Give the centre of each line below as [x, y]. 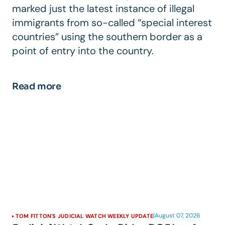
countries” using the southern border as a [107, 36]
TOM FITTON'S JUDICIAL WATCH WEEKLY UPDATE [85, 216]
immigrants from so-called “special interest [112, 22]
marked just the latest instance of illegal [103, 8]
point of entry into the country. [83, 50]
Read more [37, 86]
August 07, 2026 [178, 215]
